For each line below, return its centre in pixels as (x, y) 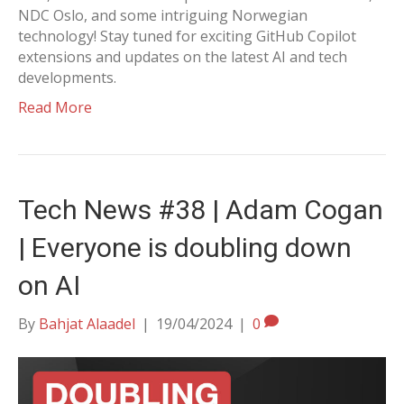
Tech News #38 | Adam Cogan (201, 210)
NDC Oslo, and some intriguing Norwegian (163, 15)
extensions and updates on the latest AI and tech (183, 57)
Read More (55, 107)
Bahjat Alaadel (87, 324)
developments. (67, 78)
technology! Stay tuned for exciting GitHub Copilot (187, 36)
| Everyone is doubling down (185, 248)
